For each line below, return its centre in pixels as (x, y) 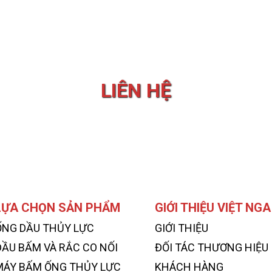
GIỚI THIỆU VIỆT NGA (213, 208)
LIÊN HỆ (136, 90)
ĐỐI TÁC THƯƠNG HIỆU (212, 248)
